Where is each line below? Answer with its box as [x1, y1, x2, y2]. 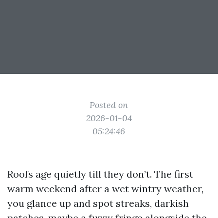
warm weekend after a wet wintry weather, [7, 182, 203, 195]
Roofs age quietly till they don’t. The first [7, 168, 193, 180]
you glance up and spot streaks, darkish [7, 197, 189, 209]
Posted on [90, 99, 128, 110]
